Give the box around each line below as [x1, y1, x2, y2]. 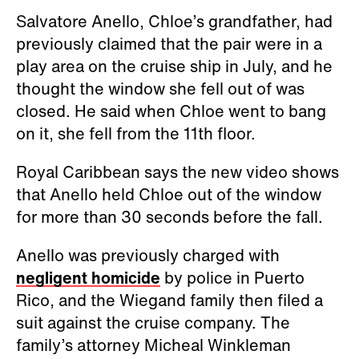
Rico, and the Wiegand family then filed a [16, 288, 323, 312]
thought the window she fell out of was [16, 76, 305, 100]
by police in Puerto [160, 265, 305, 289]
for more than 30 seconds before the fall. [16, 204, 323, 228]
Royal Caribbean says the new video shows [16, 159, 339, 184]
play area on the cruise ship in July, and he [16, 54, 333, 78]
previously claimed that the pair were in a [16, 31, 322, 55]
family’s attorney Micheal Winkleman [16, 333, 291, 357]
